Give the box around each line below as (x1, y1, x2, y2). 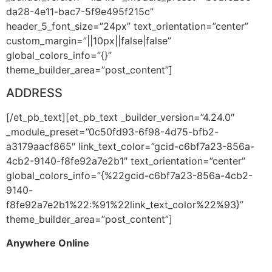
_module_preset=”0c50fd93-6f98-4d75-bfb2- (6, 126, 219, 138)
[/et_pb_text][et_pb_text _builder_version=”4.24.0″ (6, 111, 234, 124)
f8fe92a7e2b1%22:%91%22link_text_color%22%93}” (6, 199, 243, 211)
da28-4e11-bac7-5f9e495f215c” (6, 5, 154, 18)
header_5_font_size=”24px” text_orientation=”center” (6, 19, 248, 32)
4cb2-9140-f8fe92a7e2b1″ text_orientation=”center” (6, 155, 245, 168)
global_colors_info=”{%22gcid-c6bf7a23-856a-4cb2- (6, 169, 253, 182)
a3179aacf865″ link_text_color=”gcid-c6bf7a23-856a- (6, 140, 254, 153)
